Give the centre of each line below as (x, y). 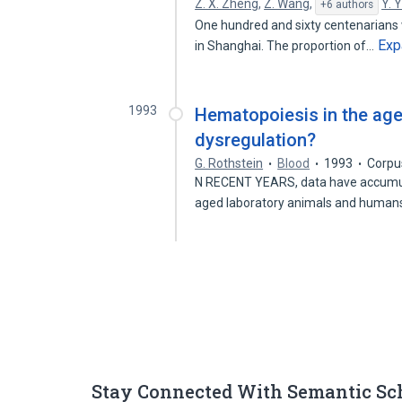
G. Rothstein (229, 163)
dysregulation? (256, 140)
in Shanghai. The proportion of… (286, 46)
